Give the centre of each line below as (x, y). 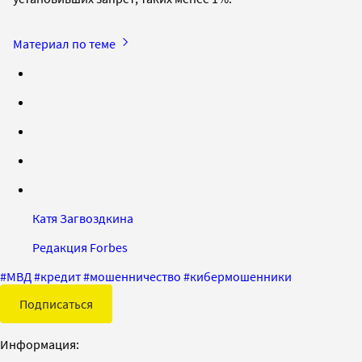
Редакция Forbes (80, 247)
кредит (61, 276)
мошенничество (135, 276)
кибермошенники (241, 276)
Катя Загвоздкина (83, 218)
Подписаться (56, 303)
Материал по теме (65, 43)
